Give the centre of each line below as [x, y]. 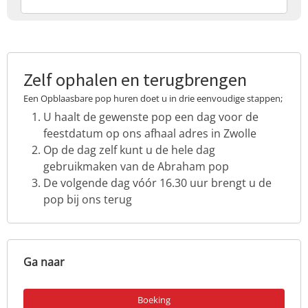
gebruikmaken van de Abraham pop [136, 166]
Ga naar [44, 262]
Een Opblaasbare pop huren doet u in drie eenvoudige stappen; [153, 98]
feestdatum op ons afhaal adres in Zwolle [150, 133]
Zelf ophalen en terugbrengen [135, 80]
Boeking [154, 300]
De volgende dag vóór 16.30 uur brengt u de [157, 183]
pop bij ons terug [87, 199]
